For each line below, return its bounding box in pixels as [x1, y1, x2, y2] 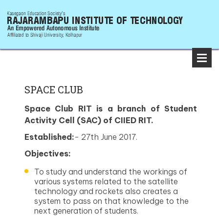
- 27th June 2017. [74, 132, 139, 142]
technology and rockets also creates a [34, 186, 178, 196]
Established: [24, 132, 74, 142]
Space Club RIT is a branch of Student [24, 104, 197, 113]
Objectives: [24, 149, 71, 158]
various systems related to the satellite [34, 176, 178, 186]
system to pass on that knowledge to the [34, 196, 189, 206]
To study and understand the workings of [34, 167, 187, 176]
